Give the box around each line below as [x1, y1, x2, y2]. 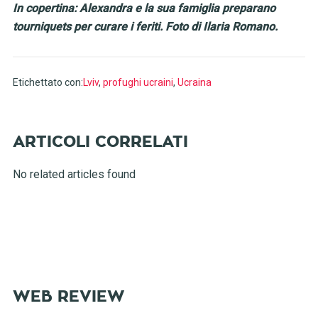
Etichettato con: [12, 77, 83, 88]
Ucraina [177, 77, 212, 88]
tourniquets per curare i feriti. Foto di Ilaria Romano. [12, 20, 278, 33]
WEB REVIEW [12, 289, 125, 305]
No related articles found [12, 168, 136, 181]
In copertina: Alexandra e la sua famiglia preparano [12, 1, 275, 15]
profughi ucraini [102, 77, 173, 88]
